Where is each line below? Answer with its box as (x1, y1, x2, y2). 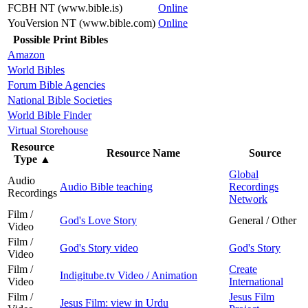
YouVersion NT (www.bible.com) (8, 16, 155, 29)
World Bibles (8, 63, 65, 76)
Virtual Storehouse (8, 124, 88, 136)
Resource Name (106, 146, 180, 159)
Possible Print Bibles (13, 33, 108, 45)
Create (229, 263, 257, 275)
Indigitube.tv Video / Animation (60, 269, 197, 281)
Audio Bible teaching (60, 180, 153, 192)
